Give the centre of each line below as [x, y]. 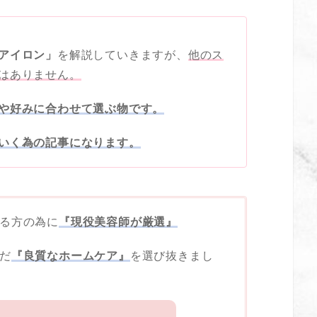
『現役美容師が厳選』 [118, 222]
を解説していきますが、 [123, 55]
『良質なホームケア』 [70, 256]
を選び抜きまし [172, 256]
